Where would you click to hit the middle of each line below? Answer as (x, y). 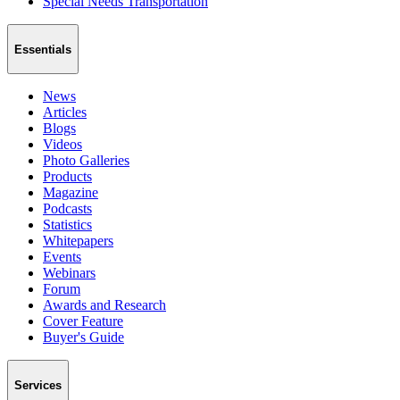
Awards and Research (104, 305)
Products (67, 177)
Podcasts (67, 209)
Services (38, 385)
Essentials (43, 49)
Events (62, 257)
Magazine (71, 193)
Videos (62, 145)
